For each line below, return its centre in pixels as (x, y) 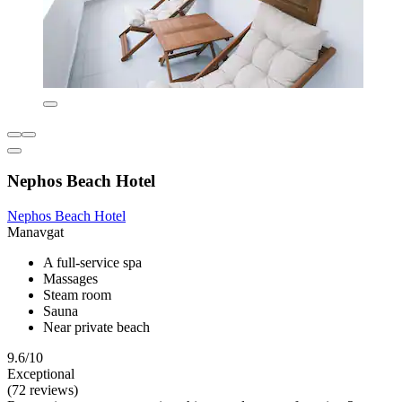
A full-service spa (92, 262)
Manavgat (35, 232)
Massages (70, 278)
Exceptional (41, 373)
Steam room (77, 294)
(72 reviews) (43, 389)
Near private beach (96, 327)
